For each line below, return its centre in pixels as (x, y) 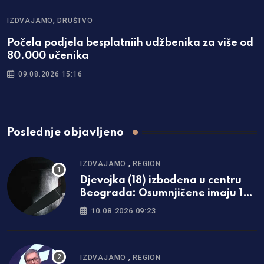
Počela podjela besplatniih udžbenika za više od (130, 43)
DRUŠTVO (75, 21)
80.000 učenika (48, 56)
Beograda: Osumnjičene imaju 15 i (167, 193)
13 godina (105, 206)
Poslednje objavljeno (65, 133)
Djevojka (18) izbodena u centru (161, 180)
